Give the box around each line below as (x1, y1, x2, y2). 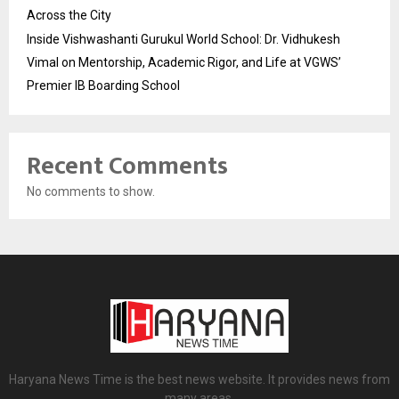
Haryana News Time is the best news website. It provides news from (9, 371, 390, 387)
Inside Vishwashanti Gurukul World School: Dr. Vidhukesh (27, 32, 340, 47)
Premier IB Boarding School (27, 78, 180, 94)
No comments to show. (27, 184, 155, 199)
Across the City (27, 8, 111, 23)
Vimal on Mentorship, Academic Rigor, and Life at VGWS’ (27, 55, 341, 70)
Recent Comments (27, 145, 228, 188)
